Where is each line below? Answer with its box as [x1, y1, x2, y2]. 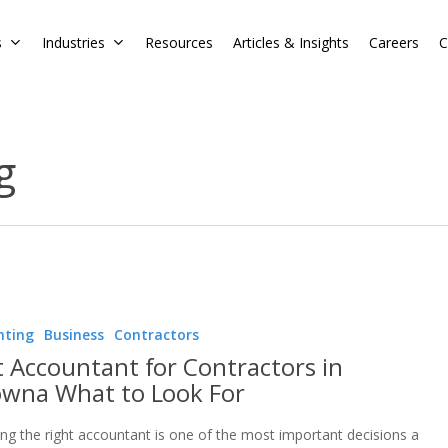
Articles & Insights [233, 33, 349, 52]
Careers [369, 33, 419, 52]
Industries [42, 33, 105, 52]
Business [44, 324, 105, 344]
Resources [145, 33, 213, 52]
